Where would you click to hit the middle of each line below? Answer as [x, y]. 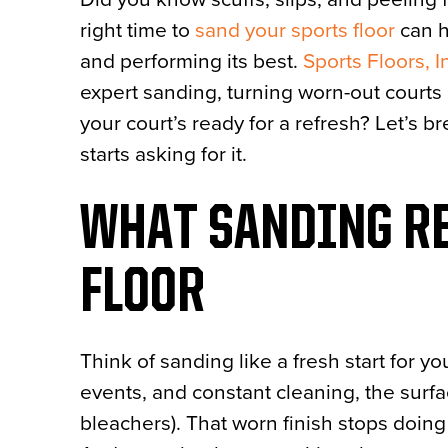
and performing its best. [191, 61]
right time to [137, 30]
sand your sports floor [295, 30]
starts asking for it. [163, 154]
